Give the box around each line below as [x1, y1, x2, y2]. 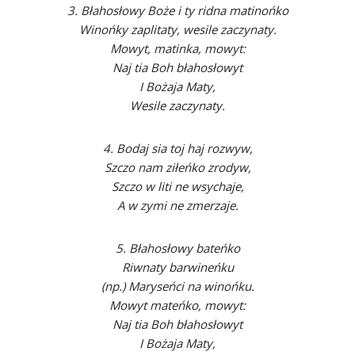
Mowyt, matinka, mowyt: [109, 40, 246, 56]
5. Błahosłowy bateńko [115, 240, 240, 256]
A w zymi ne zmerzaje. [116, 197, 239, 213]
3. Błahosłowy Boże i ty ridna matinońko [67, 2, 288, 18]
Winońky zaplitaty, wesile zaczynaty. [78, 21, 277, 37]
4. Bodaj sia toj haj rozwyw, [102, 140, 253, 156]
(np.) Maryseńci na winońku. [101, 278, 254, 294]
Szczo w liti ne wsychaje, [111, 178, 244, 194]
